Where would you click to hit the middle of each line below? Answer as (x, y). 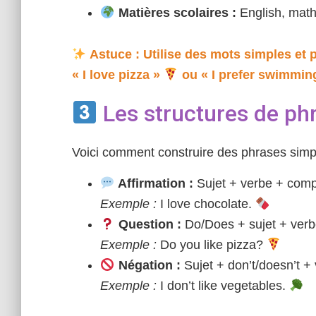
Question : (148, 224)
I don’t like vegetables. (223, 286)
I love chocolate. (206, 204)
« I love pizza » (118, 75)
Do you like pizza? (212, 245)
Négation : (147, 265)
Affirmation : (154, 183)
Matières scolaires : (175, 13)
